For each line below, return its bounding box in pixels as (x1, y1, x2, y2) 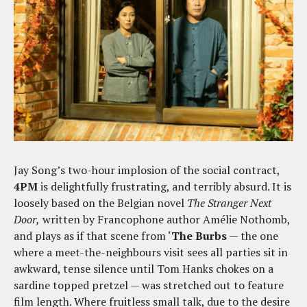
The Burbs (171, 228, 227, 243)
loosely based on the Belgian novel (14, 195, 187, 210)
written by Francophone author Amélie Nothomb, (40, 211, 290, 227)
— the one (227, 228, 278, 243)
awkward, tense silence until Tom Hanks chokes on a (14, 260, 273, 276)
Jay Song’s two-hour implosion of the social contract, (14, 162, 280, 177)
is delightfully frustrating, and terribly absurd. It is (38, 178, 291, 194)
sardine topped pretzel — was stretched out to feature (14, 277, 284, 293)
